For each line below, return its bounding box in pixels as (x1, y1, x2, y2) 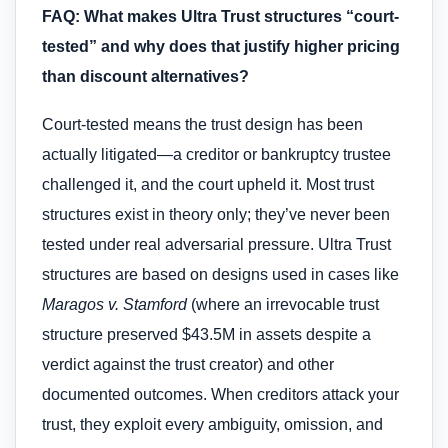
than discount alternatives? (42, 67, 249, 85)
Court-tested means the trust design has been (42, 115, 363, 133)
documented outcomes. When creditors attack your (42, 385, 399, 403)
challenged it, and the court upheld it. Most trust (42, 175, 374, 193)
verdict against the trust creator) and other (42, 355, 334, 373)
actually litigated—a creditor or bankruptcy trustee (42, 145, 391, 163)
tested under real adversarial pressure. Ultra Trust (42, 235, 391, 253)
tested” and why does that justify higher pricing (42, 37, 400, 55)
